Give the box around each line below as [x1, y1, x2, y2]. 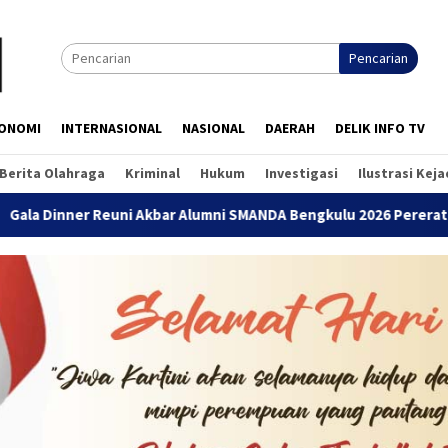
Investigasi [265, 164, 338, 182]
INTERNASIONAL [61, 119, 162, 137]
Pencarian [349, 49, 408, 67]
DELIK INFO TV [335, 119, 425, 137]
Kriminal [125, 164, 180, 182]
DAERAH [265, 119, 315, 137]
